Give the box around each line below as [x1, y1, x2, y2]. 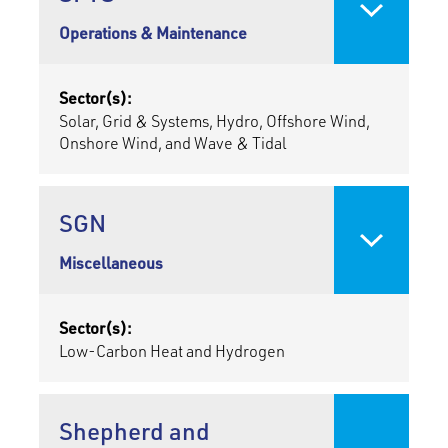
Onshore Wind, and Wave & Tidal [58, 132, 287, 154]
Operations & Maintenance [58, 22, 247, 44]
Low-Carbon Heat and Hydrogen [58, 340, 285, 362]
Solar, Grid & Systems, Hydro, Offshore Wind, [58, 110, 370, 132]
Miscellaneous [58, 252, 163, 274]
